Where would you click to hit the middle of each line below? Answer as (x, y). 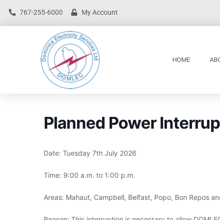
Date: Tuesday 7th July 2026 (90, 153)
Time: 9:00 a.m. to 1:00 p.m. (89, 175)
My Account (100, 12)
